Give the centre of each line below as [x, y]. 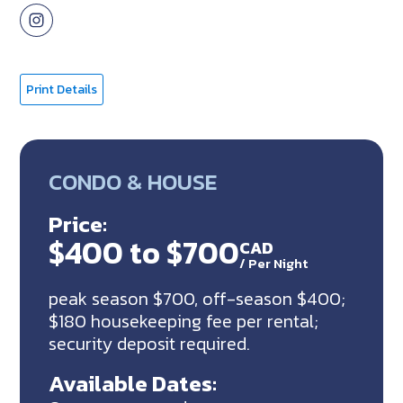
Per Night [278, 264]
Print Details [62, 89]
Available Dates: [133, 384]
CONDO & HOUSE [133, 181]
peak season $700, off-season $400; [197, 299]
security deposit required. [150, 344]
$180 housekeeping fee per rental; [184, 322]
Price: [78, 224]
